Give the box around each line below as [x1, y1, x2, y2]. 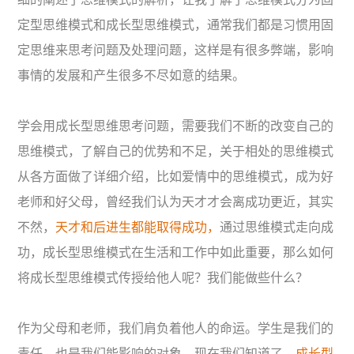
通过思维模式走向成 [220, 218, 334, 236]
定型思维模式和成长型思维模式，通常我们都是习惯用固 [17, 16, 334, 34]
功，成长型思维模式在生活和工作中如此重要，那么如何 [17, 243, 334, 262]
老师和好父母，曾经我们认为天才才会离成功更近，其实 [17, 193, 334, 211]
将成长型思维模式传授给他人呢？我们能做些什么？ [17, 269, 309, 287]
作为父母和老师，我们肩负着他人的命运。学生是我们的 [17, 319, 334, 337]
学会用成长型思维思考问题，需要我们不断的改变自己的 [17, 117, 334, 135]
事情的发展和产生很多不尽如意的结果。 [17, 66, 246, 85]
